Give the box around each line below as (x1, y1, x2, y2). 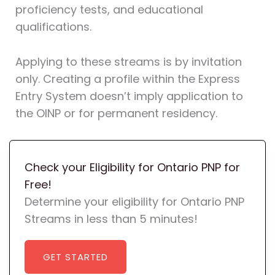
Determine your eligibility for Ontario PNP (24, 193, 244, 209)
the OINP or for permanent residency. (15, 106, 217, 122)
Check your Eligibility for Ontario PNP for (24, 159, 240, 175)
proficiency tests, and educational (15, 2, 203, 18)
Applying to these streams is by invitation (15, 54, 242, 70)
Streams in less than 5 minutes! (24, 211, 198, 227)
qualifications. (15, 19, 91, 35)
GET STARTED (42, 250, 108, 263)
